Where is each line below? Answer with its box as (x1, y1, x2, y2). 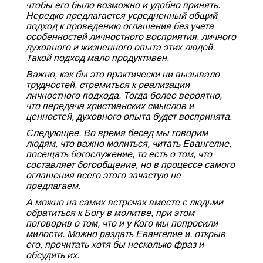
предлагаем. (26, 181, 80, 191)
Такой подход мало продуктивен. (26, 53, 169, 63)
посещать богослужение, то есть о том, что (26, 149, 212, 159)
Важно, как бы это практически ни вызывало (26, 69, 220, 79)
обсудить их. (26, 250, 79, 260)
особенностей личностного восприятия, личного (26, 32, 236, 42)
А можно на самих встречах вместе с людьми (26, 197, 223, 207)
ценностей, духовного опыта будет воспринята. (26, 112, 232, 122)
